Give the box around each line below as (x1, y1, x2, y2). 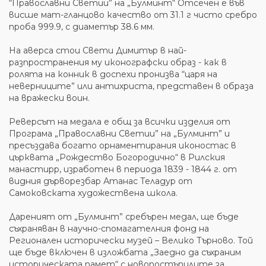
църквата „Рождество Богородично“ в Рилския (9, 152, 225, 163)
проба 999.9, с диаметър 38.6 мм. (9, 21, 154, 32)
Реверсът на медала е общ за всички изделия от (9, 116, 230, 127)
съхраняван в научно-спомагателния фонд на (9, 223, 209, 234)
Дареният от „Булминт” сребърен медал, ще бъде (9, 211, 239, 222)
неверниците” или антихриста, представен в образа (9, 81, 254, 91)
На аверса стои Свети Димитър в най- (9, 45, 186, 56)
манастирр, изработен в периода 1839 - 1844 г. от (9, 164, 237, 175)
